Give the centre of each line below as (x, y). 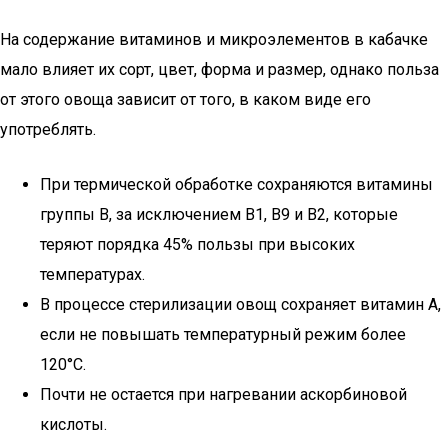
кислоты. (73, 424)
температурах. (92, 274)
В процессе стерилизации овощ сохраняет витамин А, (240, 304)
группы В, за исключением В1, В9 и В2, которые (219, 214)
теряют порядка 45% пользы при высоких (197, 244)
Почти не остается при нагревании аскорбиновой (223, 394)
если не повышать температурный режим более (223, 334)
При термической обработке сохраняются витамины (236, 184)
